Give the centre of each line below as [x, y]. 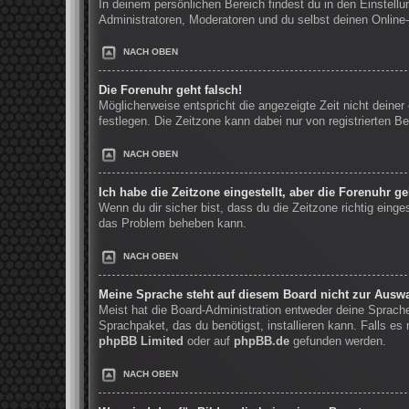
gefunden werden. [338, 342]
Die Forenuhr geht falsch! [170, 91]
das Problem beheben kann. [173, 224]
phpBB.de [262, 342]
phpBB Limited [141, 342]
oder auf [209, 342]
